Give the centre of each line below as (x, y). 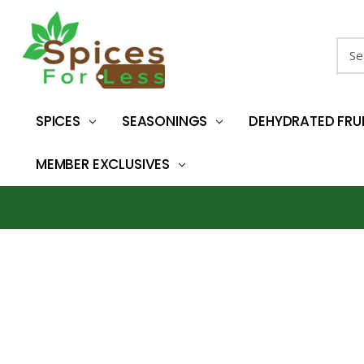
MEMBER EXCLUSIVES (103, 164)
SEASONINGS (165, 121)
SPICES (58, 121)
